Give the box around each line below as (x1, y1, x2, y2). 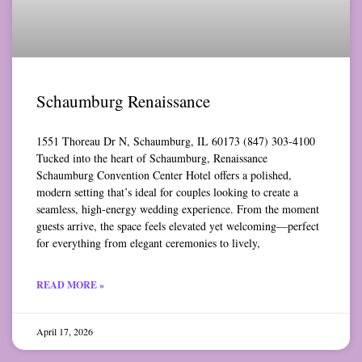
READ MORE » (36, 278, 104, 293)
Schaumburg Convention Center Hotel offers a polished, (36, 167, 292, 183)
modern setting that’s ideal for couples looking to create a (36, 184, 298, 200)
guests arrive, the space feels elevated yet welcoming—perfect (36, 218, 319, 234)
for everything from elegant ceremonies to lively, (36, 235, 260, 251)
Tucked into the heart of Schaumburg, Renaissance (36, 150, 267, 166)
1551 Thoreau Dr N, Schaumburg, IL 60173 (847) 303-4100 (36, 133, 315, 149)
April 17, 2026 (36, 325, 93, 339)
